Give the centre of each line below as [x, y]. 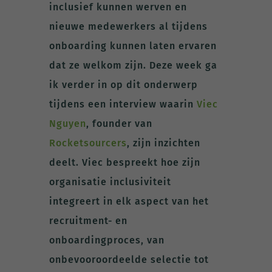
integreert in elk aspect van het [129, 201]
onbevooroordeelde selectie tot [129, 259]
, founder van [119, 123]
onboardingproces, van [107, 240]
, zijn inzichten [163, 143]
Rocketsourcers [88, 143]
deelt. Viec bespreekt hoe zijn [124, 162]
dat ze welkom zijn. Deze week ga [133, 65]
